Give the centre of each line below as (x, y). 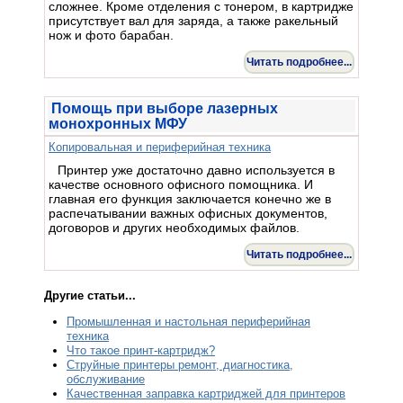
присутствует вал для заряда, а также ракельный (193, 20)
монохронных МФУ (118, 123)
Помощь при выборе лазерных (165, 108)
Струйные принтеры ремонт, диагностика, (180, 364)
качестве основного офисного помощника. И (181, 184)
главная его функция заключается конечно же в (190, 198)
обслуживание (106, 379)
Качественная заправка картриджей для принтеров (206, 393)
